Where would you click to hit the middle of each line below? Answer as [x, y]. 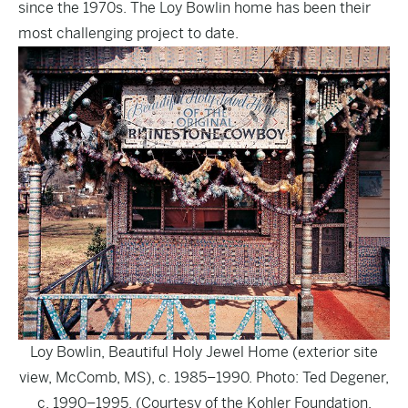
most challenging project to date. [128, 33]
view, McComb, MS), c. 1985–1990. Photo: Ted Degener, [204, 377]
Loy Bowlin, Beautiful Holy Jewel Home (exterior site [204, 352]
